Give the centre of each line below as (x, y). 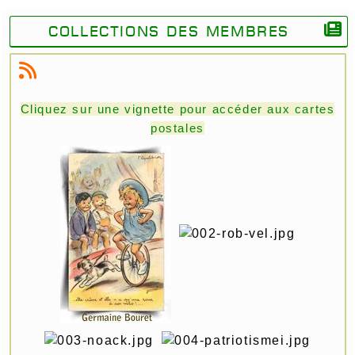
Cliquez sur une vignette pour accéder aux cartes (177, 109)
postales (177, 128)
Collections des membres (169, 32)
